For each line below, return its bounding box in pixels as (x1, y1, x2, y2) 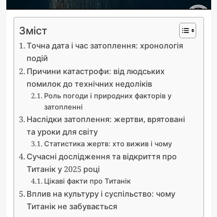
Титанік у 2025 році (26, 163, 100, 174)
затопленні (44, 101, 83, 111)
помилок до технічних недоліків (26, 78, 152, 89)
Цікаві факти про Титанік (44, 175, 131, 186)
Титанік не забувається (26, 201, 117, 212)
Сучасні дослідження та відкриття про (26, 151, 177, 162)
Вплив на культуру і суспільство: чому (26, 188, 175, 199)
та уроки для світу (26, 126, 98, 137)
